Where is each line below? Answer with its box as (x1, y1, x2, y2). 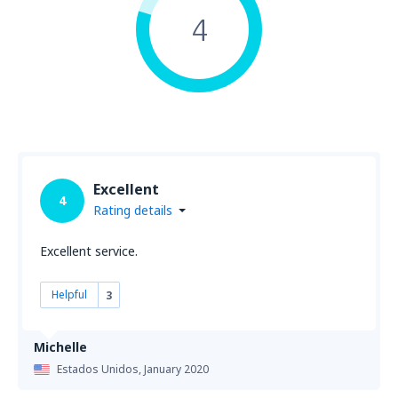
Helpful (52, 287, 87, 302)
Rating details (93, 202, 172, 219)
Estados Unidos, (57, 362, 144, 377)
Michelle (34, 338, 87, 355)
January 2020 (144, 362, 209, 377)
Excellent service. (40, 243, 138, 259)
